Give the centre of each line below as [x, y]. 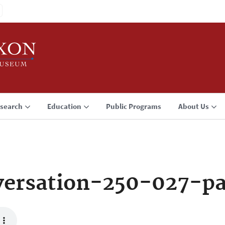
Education [64, 106]
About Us [194, 106]
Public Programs [134, 106]
